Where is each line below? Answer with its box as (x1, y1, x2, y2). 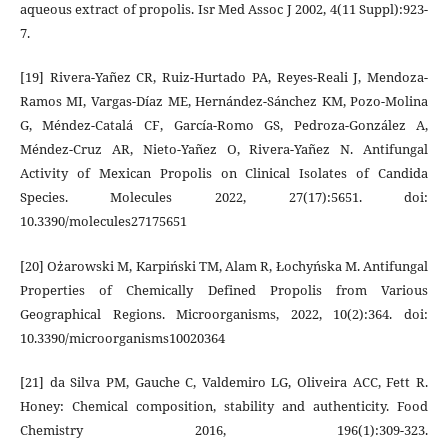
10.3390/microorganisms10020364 (19, 328, 225, 347)
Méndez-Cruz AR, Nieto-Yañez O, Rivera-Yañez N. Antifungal (19, 140, 429, 159)
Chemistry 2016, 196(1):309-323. (19, 420, 429, 439)
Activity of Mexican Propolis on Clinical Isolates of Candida (19, 164, 429, 183)
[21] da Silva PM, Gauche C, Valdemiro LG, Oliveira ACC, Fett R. (19, 372, 429, 391)
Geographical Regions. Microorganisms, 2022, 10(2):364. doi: (19, 304, 429, 323)
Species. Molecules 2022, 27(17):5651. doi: (19, 188, 429, 207)
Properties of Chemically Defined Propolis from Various (19, 280, 429, 299)
